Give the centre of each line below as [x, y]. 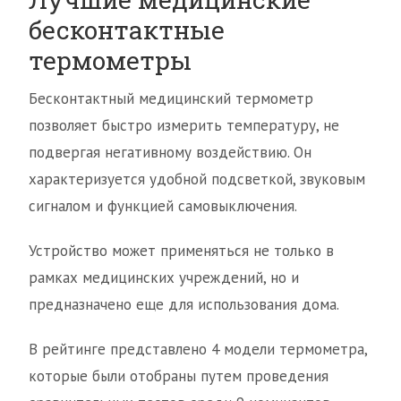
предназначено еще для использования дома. [184, 305]
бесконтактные [127, 30]
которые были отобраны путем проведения [179, 376]
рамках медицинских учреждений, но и [164, 278]
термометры [110, 61]
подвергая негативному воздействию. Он [170, 153]
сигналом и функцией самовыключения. [163, 206]
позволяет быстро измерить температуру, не [184, 126]
